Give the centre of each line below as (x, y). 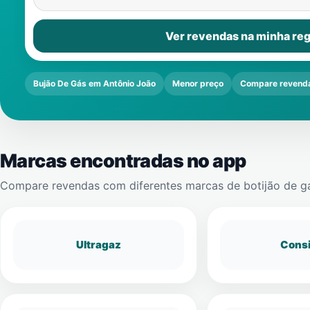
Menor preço (198, 83)
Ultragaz (98, 245)
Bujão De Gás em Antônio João (94, 83)
